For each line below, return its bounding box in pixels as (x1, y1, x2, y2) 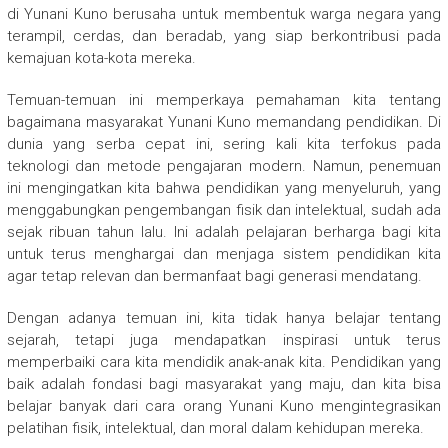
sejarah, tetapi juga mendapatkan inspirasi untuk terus (6, 331, 442, 350)
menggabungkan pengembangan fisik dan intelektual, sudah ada (6, 201, 442, 220)
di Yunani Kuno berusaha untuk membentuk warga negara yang (6, 5, 442, 24)
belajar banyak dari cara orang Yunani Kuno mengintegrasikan (6, 397, 442, 416)
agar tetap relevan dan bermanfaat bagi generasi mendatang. (6, 267, 422, 286)
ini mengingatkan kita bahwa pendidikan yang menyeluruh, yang (6, 179, 442, 198)
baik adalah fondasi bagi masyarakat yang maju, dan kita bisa (6, 375, 442, 394)
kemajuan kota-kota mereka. (6, 49, 196, 68)
